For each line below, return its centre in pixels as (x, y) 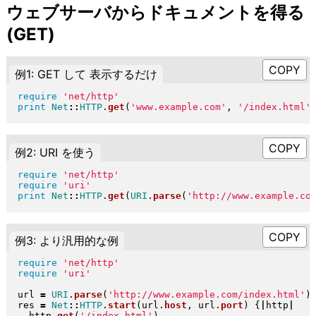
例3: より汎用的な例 (66, 241)
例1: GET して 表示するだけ (86, 74)
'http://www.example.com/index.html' (206, 295)
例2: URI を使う (55, 152)
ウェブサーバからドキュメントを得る (155, 13)
